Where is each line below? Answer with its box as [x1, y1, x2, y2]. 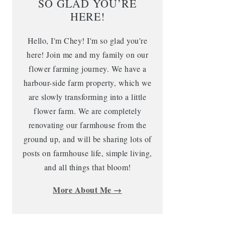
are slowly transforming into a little [28, 91, 147, 102]
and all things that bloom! [44, 162, 131, 172]
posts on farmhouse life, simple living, [23, 148, 152, 158]
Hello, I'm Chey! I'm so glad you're [27, 35, 148, 46]
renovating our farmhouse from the [28, 120, 147, 130]
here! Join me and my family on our [27, 49, 148, 60]
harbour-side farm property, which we [23, 77, 152, 88]
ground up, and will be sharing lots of [23, 134, 152, 144]
